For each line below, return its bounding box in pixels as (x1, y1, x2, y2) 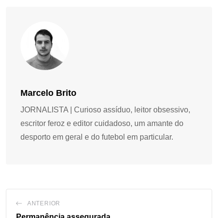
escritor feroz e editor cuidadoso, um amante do (20, 119, 183, 128)
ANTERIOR (27, 200, 61, 207)
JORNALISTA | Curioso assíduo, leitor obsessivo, (20, 106, 190, 114)
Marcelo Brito (20, 88, 76, 98)
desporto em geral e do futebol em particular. (20, 133, 173, 142)
